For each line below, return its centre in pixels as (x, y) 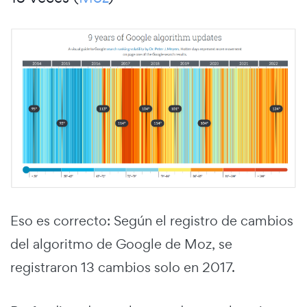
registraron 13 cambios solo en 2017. (123, 267)
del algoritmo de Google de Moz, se (121, 244)
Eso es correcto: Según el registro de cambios (152, 220)
